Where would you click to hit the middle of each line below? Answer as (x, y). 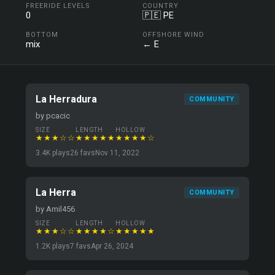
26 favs (83, 153)
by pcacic (53, 116)
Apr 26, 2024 (112, 246)
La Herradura (67, 99)
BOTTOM (42, 35)
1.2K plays (53, 246)
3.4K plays (53, 153)
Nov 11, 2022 (118, 153)
